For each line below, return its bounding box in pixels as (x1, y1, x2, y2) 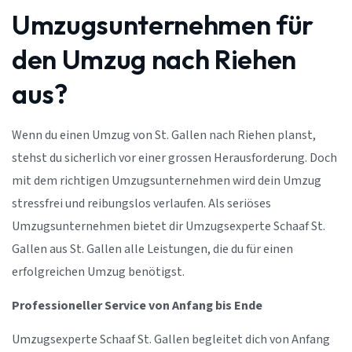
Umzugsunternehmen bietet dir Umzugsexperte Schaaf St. (12, 218, 325, 235)
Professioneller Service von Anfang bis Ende (12, 297, 262, 314)
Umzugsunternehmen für (12, 7, 313, 42)
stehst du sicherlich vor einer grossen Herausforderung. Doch (12, 149, 337, 167)
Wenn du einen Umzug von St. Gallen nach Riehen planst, (12, 126, 316, 144)
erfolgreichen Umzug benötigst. (12, 263, 185, 280)
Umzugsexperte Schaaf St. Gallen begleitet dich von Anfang (12, 332, 330, 349)
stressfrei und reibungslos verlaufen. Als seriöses (12, 195, 271, 212)
